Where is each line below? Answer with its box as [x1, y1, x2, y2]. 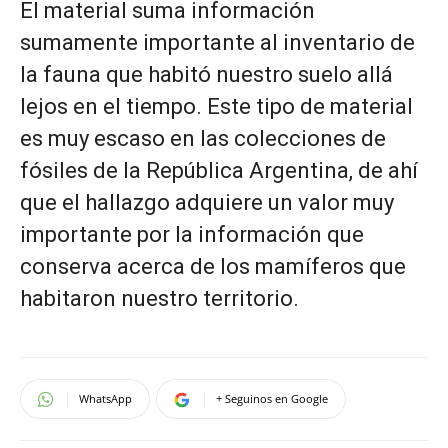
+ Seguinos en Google [216, 391, 328, 406]
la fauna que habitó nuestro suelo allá [20, 62, 393, 87]
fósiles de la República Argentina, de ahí [20, 158, 418, 183]
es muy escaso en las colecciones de [20, 126, 386, 151]
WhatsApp [79, 391, 132, 406]
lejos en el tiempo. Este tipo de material [20, 94, 413, 119]
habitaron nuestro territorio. [20, 286, 299, 311]
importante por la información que [20, 222, 364, 247]
